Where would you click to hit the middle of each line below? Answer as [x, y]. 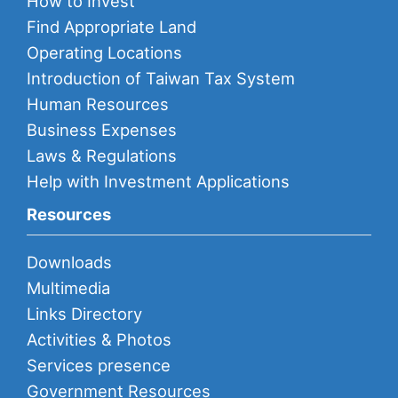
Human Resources [98, 104]
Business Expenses [102, 130]
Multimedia [68, 288]
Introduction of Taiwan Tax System [161, 79]
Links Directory [84, 314]
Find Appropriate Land [111, 27]
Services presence [99, 366]
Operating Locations [104, 53]
